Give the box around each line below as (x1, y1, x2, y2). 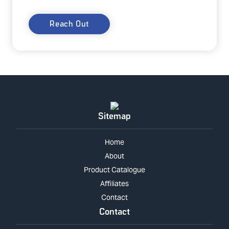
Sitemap (98, 108, 131, 122)
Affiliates (100, 178, 129, 188)
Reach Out (50, 17, 89, 29)
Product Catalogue (84, 165, 145, 174)
